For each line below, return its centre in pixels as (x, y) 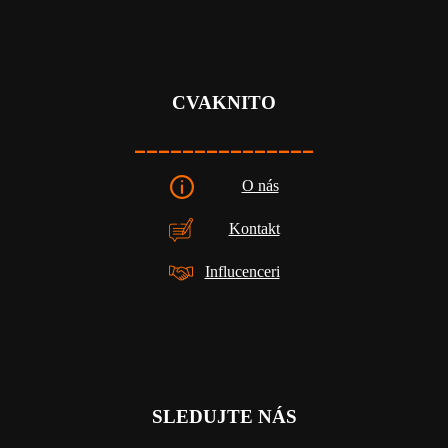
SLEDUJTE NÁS (224, 416)
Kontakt (254, 228)
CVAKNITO (224, 102)
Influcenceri (242, 271)
